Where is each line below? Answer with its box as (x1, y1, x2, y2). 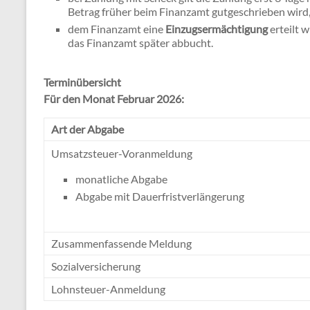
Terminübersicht (44, 75, 121, 89)
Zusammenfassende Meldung (51, 236, 192, 250)
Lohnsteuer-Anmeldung (51, 282, 165, 295)
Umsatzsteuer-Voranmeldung (51, 146, 192, 160)
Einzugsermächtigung (165, 21, 268, 35)
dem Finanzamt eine (68, 21, 165, 35)
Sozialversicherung (51, 259, 140, 273)
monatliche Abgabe (75, 172, 167, 185)
